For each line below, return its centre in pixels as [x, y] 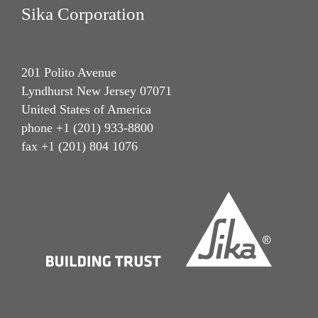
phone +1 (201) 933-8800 [87, 128]
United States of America [86, 110]
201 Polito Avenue [69, 73]
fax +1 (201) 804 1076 [79, 147]
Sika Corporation [83, 13]
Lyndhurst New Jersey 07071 [97, 91]
